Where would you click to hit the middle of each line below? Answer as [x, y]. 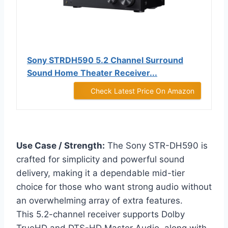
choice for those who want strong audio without [114, 187]
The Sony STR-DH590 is [156, 146]
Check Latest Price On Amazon [142, 91]
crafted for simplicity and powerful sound [101, 160]
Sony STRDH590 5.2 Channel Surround [105, 60]
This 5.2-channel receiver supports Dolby [101, 215]
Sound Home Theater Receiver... [92, 73]
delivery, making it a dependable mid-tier [101, 173]
